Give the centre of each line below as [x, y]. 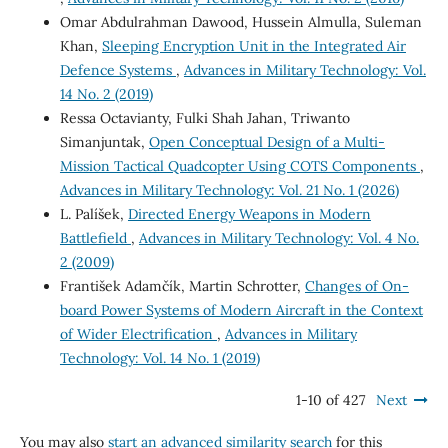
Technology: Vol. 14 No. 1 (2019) [159, 357]
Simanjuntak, [104, 141]
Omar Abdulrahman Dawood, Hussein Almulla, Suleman [240, 21]
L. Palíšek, [93, 213]
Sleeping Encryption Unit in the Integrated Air [253, 45]
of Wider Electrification [138, 333]
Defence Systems [117, 69]
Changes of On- [356, 285]
